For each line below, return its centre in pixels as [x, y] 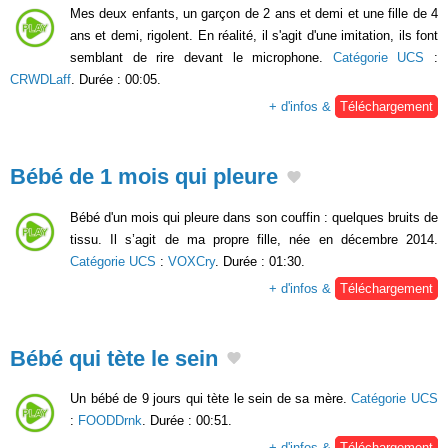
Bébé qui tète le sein [114, 358]
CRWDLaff [40, 79]
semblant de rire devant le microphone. [201, 57]
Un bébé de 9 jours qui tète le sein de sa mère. [211, 399]
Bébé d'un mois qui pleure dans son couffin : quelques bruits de [254, 217]
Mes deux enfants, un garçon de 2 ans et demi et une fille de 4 [254, 13]
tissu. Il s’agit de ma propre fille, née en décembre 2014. [254, 239]
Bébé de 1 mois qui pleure [144, 176]
